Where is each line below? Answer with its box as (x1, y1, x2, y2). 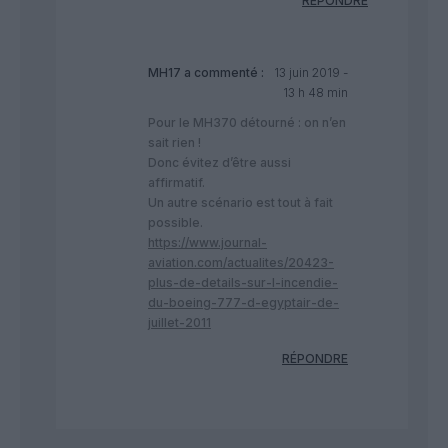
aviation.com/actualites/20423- (148, 254, 334, 270)
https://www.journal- (148, 234, 267, 250)
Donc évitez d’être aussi (148, 154, 291, 170)
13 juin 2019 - (273, 64, 348, 80)
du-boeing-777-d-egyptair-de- (148, 294, 339, 310)
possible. (148, 214, 203, 230)
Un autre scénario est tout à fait (148, 194, 333, 210)
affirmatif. (148, 174, 205, 190)
